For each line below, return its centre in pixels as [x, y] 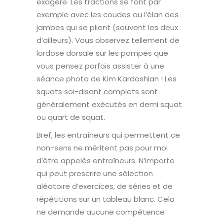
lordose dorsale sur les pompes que [102, 53]
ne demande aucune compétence [101, 212]
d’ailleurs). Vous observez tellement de [108, 40]
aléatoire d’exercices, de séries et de [105, 186]
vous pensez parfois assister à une [100, 66]
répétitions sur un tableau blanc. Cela [106, 199]
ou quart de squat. [71, 117]
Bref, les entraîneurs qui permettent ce [108, 135]
